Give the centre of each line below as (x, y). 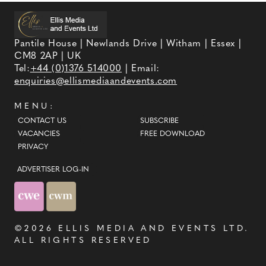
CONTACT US (42, 121)
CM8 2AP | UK (48, 57)
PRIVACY (33, 147)
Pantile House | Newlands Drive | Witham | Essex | (128, 44)
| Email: (141, 69)
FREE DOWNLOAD (173, 134)
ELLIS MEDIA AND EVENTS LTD (152, 229)
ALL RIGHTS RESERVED (83, 240)
